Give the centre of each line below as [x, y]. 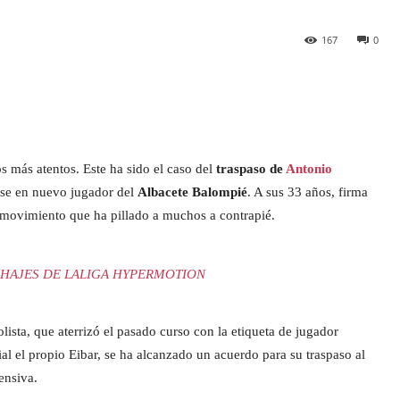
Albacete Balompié [192, 192]
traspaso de [251, 169]
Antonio [309, 169]
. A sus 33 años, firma [308, 192]
